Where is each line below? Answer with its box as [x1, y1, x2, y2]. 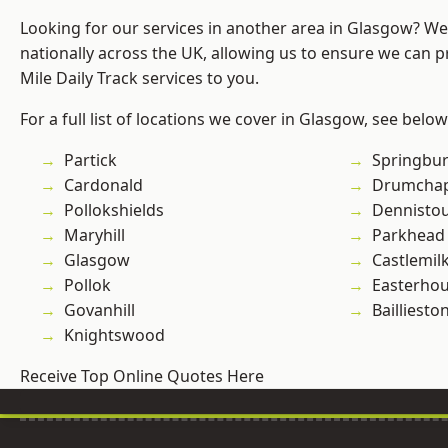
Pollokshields [64, 199, 164, 222]
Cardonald [64, 174, 143, 197]
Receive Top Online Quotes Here [20, 365, 264, 388]
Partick [64, 149, 117, 172]
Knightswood [64, 324, 165, 347]
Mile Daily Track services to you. [20, 67, 259, 90]
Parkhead [372, 224, 445, 247]
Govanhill [64, 299, 135, 322]
